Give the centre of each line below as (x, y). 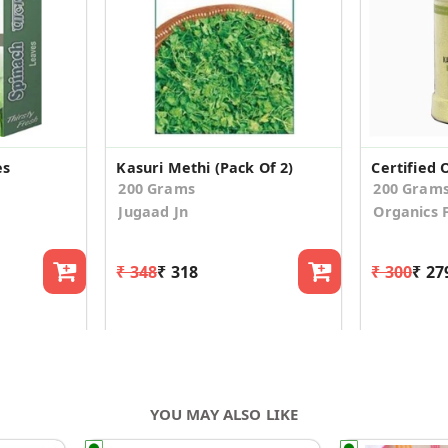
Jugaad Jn (153, 212)
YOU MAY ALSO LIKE (224, 413)
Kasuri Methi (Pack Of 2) (205, 168)
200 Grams (156, 189)
